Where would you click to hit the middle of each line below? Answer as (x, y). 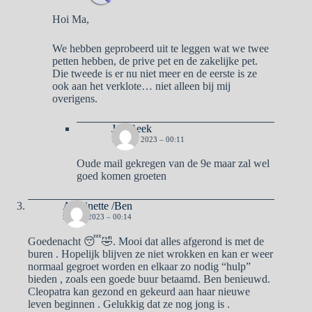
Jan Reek (132, 128)
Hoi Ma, (71, 19)
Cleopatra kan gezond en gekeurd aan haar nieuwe (139, 291)
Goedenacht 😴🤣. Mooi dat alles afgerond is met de (146, 241)
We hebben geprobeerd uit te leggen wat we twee (161, 48)
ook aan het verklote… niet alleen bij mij (141, 86)
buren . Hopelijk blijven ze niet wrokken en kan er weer (150, 253)
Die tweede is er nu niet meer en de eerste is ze (155, 73)
